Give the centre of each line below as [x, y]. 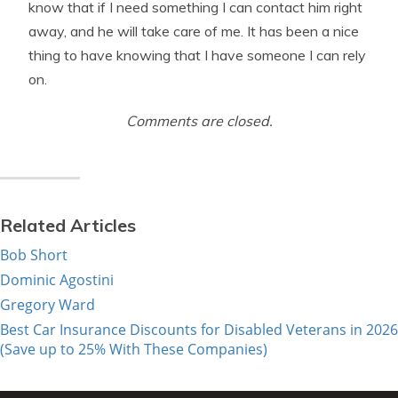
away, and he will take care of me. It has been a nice [194, 31]
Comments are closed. [199, 121]
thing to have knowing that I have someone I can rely [197, 55]
